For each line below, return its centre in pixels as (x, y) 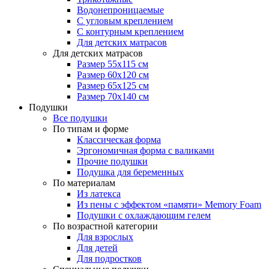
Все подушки (80, 118)
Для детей (97, 248)
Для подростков (109, 258)
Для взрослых (105, 237)
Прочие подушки (112, 161)
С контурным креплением (130, 32)
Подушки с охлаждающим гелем (144, 215)
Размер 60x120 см (113, 75)
